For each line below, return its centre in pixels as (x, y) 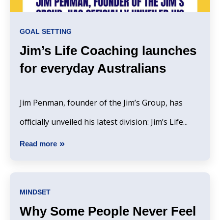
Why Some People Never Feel (108, 211)
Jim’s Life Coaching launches (108, 50)
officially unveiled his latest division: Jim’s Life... (104, 122)
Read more (38, 144)
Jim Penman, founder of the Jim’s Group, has (101, 102)
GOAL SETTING (46, 31)
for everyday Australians (93, 68)
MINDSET (35, 192)
